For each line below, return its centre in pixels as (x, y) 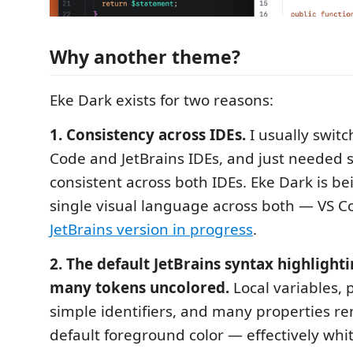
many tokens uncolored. (139, 287)
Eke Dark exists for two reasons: (162, 100)
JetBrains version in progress (151, 229)
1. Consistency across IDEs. (148, 134)
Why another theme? (145, 56)
